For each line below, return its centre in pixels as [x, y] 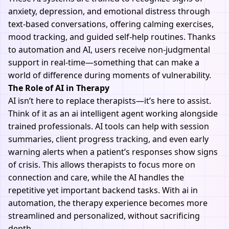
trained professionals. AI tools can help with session [109, 126]
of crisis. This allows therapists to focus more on [102, 165]
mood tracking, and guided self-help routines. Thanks [112, 37]
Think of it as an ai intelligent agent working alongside [113, 113]
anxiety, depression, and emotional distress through [109, 11]
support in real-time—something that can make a [104, 62]
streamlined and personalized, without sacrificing [104, 216]
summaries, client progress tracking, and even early [108, 139]
